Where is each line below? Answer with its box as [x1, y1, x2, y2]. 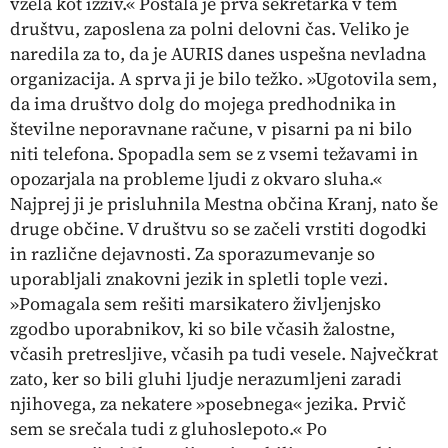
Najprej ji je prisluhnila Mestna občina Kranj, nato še [10, 190, 438, 216]
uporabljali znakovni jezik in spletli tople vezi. [10, 265, 388, 291]
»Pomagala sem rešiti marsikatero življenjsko [10, 290, 381, 316]
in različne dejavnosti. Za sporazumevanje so [10, 240, 375, 266]
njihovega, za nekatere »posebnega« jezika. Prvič [10, 390, 406, 416]
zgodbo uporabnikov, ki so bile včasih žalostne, [10, 315, 395, 341]
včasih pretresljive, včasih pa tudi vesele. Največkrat [10, 340, 438, 366]
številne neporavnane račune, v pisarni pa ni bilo [10, 115, 412, 141]
